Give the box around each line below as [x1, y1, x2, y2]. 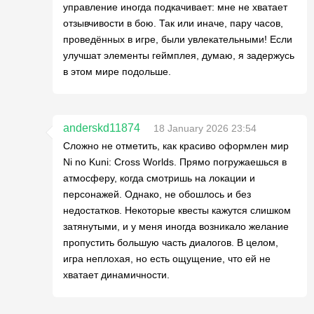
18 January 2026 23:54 [153, 122, 257, 134]
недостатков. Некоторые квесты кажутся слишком [63, 204, 291, 216]
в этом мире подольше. [63, 65, 171, 77]
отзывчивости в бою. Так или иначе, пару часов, [63, 17, 283, 29]
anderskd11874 [63, 121, 140, 134]
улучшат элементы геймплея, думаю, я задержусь [63, 49, 294, 61]
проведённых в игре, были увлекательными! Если [63, 33, 292, 45]
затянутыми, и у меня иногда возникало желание [63, 220, 289, 232]
